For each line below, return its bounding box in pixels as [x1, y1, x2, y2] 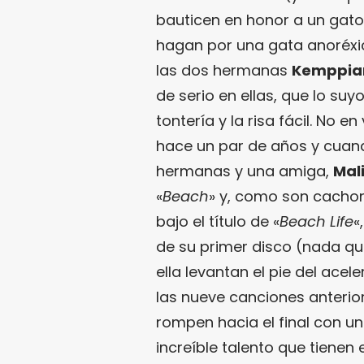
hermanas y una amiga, [156, 161, 333, 181]
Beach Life [279, 211, 353, 232]
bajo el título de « [156, 211, 279, 232]
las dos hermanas [156, 60, 292, 80]
